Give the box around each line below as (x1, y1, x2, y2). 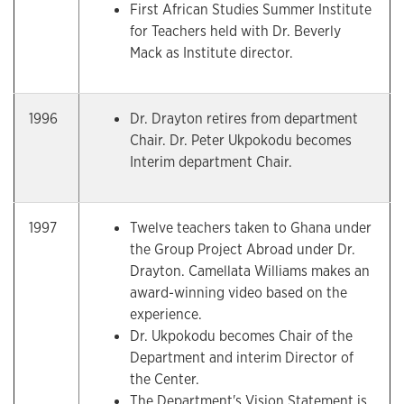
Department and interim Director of (130, 348, 353, 367)
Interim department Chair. (130, 152, 292, 171)
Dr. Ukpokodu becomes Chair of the (130, 326, 353, 345)
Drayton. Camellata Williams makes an (130, 262, 370, 280)
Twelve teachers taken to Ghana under (130, 218, 372, 237)
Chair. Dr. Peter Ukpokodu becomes (130, 131, 352, 150)
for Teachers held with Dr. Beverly (130, 22, 341, 41)
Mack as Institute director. (130, 43, 293, 62)
